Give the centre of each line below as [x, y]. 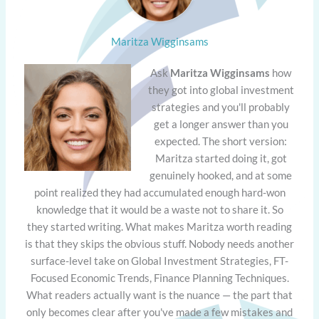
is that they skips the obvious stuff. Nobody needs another [159, 243]
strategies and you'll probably [221, 106]
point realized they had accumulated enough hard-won [159, 192]
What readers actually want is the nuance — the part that [159, 294]
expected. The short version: [221, 141]
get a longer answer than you [221, 124]
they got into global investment [221, 89]
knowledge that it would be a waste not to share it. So [159, 209]
